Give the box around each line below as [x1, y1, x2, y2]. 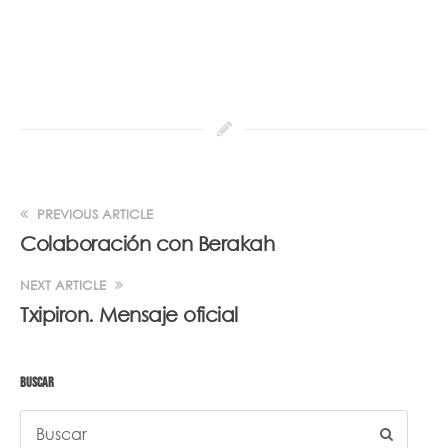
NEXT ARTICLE [20, 276, 110, 294]
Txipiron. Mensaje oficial [20, 302, 238, 326]
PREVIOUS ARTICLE [33, 205, 153, 223]
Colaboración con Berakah [20, 231, 274, 255]
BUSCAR [20, 373, 54, 391]
